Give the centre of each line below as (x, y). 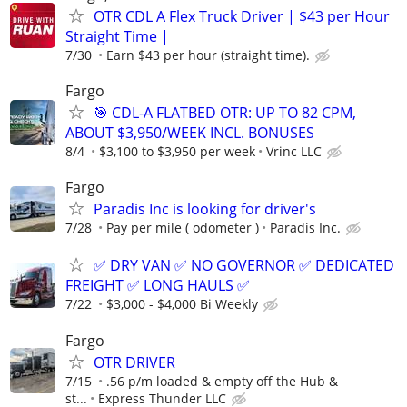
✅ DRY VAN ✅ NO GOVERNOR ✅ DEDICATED (244, 266)
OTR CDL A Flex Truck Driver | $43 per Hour (242, 16)
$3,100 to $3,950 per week (177, 151)
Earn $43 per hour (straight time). (208, 55)
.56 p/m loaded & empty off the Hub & (222, 381)
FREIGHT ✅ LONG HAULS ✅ (158, 286)
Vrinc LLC (294, 151)
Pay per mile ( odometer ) (183, 228)
